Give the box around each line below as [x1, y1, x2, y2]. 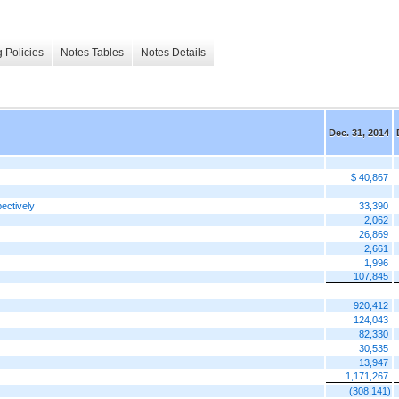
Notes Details [141, 46, 206, 60]
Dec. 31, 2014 [329, 126, 389, 138]
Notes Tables [61, 46, 124, 60]
